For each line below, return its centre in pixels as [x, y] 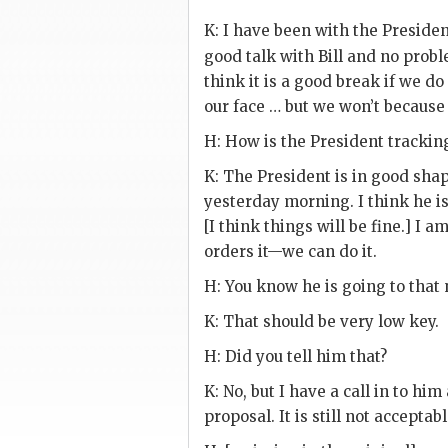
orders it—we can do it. [290, 251]
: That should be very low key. [327, 321]
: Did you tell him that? [302, 356]
